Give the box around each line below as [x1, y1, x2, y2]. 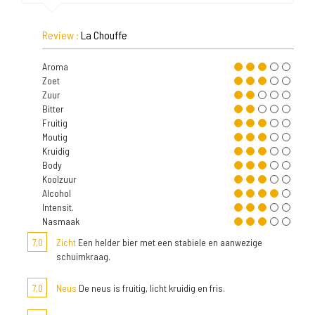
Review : [42, 28, 81, 41]
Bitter [42, 103, 64, 115]
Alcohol [42, 187, 71, 199]
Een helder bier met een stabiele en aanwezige [76, 236, 262, 248]
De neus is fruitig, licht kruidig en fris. [77, 282, 225, 294]
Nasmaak [42, 215, 79, 227]
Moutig [42, 131, 67, 143]
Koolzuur [42, 173, 77, 185]
